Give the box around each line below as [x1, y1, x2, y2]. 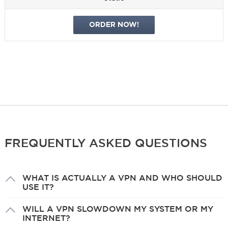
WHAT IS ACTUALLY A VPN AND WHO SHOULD [22, 173, 222, 183]
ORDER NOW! [89, 22, 139, 28]
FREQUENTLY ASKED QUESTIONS [4, 136, 207, 150]
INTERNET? [22, 213, 70, 223]
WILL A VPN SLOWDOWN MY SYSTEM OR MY [22, 204, 213, 214]
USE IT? [22, 182, 54, 192]
